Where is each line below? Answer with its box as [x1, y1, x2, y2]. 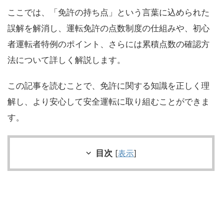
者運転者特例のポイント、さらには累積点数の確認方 [7, 39, 210, 49]
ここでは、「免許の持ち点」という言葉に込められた [7, 7, 210, 17]
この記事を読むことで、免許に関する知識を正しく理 [7, 80, 210, 91]
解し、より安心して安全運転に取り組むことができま [7, 96, 210, 107]
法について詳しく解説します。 [7, 55, 125, 65]
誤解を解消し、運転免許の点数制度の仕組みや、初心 [7, 23, 210, 33]
